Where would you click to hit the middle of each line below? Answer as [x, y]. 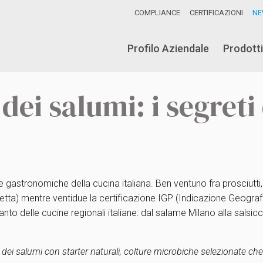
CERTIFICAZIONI [216, 13]
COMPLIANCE [157, 13]
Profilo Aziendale [168, 48]
